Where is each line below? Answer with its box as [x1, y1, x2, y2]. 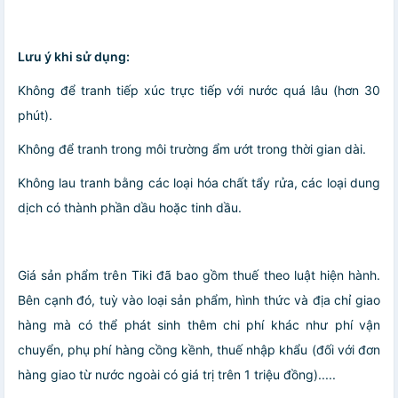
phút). [18, 107, 52, 123]
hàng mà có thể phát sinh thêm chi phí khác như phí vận [18, 316, 380, 332]
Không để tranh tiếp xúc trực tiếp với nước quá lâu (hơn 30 [18, 82, 380, 98]
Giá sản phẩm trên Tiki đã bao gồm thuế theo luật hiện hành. [18, 267, 380, 283]
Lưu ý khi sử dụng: [18, 48, 130, 64]
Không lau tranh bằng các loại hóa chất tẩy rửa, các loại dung [18, 174, 380, 190]
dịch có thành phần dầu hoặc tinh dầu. [18, 199, 242, 215]
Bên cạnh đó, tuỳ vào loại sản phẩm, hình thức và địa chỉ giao [18, 291, 380, 307]
